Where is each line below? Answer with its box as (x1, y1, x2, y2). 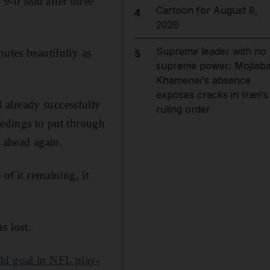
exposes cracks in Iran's (155, 89, 268, 101)
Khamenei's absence (155, 74, 251, 86)
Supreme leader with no (155, 45, 266, 57)
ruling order (155, 103, 210, 115)
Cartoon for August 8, (155, 4, 258, 16)
